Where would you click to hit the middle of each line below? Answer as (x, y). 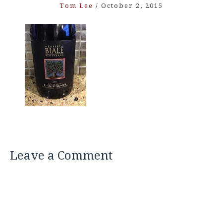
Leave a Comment (61, 156)
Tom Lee (76, 6)
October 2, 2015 (132, 6)
